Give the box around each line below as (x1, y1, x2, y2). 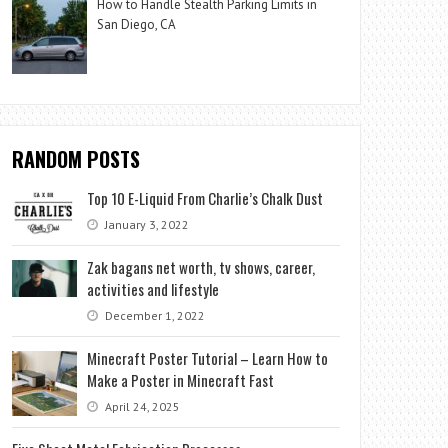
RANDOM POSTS (12, 143, 141, 174)
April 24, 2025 (102, 399, 181, 415)
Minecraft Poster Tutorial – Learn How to (87, 347, 329, 370)
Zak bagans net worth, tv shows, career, (87, 256, 316, 279)
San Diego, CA (97, 16, 177, 34)
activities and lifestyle (87, 278, 220, 301)
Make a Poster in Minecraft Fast (87, 369, 275, 392)
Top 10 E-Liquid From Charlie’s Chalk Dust (87, 186, 324, 209)
